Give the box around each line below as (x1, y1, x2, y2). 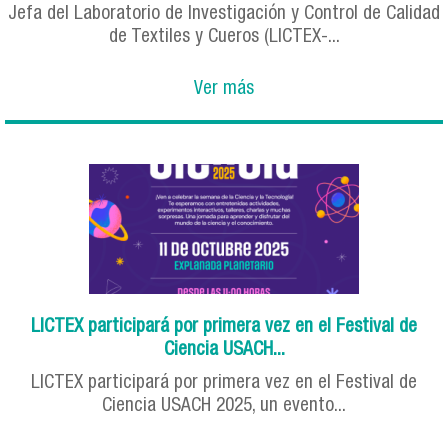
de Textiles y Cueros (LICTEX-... (108, 27, 340, 47)
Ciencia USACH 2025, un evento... (102, 396, 346, 416)
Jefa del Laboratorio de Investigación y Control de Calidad (8, 4, 440, 24)
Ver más (194, 79, 254, 99)
